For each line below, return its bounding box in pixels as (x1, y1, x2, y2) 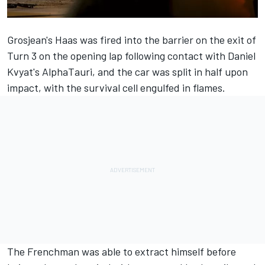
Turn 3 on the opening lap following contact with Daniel (7, 49, 256, 62)
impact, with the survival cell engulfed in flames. (7, 80, 225, 94)
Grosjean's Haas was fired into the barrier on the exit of (7, 33, 256, 46)
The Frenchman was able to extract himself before (7, 244, 236, 258)
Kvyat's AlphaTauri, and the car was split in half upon (7, 64, 248, 78)
